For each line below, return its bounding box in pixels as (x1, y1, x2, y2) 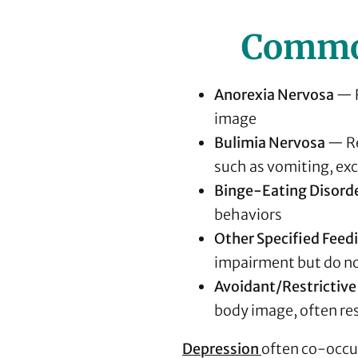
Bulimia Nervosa (213, 133, 328, 153)
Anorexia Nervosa (213, 86, 334, 105)
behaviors (213, 205, 282, 225)
